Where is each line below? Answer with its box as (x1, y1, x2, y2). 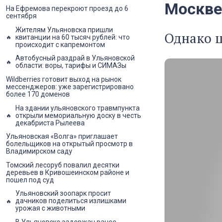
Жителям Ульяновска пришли (15, 25, 113, 34)
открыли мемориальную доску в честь (15, 111, 141, 119)
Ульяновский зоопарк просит (15, 189, 111, 198)
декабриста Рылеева (15, 118, 85, 127)
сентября (6, 12, 37, 20)
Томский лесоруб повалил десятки (6, 161, 119, 169)
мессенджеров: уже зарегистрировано (6, 83, 134, 91)
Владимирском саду (6, 147, 72, 156)
